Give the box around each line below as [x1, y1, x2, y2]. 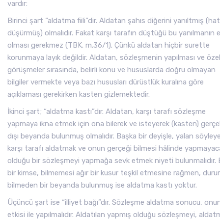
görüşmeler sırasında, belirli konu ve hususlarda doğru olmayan [7, 65, 216, 74]
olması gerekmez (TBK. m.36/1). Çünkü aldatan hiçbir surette [7, 41, 210, 50]
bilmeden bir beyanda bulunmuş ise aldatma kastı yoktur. [7, 181, 197, 190]
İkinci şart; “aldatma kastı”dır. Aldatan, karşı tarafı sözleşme [7, 107, 206, 116]
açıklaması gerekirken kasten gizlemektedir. [7, 90, 150, 99]
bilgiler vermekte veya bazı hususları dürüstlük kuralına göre [7, 78, 204, 86]
